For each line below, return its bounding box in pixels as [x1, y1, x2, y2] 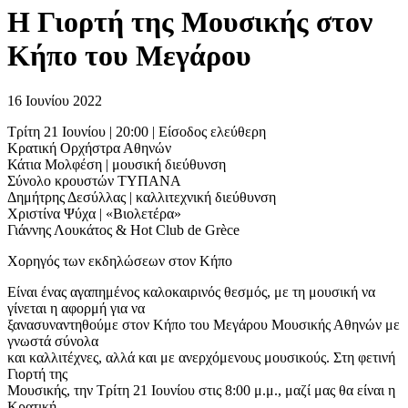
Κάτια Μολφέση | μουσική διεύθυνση [7, 156, 226, 172]
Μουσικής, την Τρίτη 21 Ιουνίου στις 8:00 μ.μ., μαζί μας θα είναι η [7, 382, 395, 398]
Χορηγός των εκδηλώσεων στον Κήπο [7, 252, 232, 269]
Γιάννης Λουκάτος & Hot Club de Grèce [7, 221, 240, 238]
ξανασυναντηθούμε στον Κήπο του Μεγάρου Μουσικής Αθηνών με [7, 316, 400, 332]
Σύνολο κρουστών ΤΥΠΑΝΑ [7, 172, 181, 189]
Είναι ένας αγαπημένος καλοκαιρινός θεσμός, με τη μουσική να [7, 283, 375, 300]
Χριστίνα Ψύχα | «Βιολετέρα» [7, 205, 181, 221]
